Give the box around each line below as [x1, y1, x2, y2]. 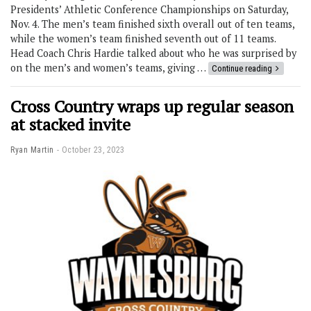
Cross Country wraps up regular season [10, 95, 294, 118]
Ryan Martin [10, 145, 54, 155]
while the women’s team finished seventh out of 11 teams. [10, 32, 278, 46]
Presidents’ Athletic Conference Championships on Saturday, [10, 3, 288, 17]
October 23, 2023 [61, 145, 125, 155]
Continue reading [212, 63, 272, 74]
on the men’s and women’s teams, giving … [10, 61, 208, 75]
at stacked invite [10, 113, 131, 136]
